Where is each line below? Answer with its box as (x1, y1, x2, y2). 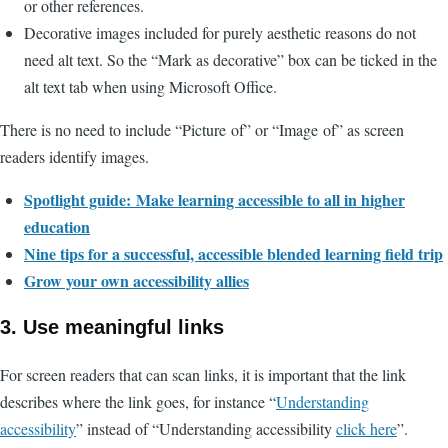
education (24, 214, 90, 238)
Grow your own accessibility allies (24, 268, 249, 292)
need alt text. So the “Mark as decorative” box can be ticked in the (24, 48, 437, 70)
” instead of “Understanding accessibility (76, 417, 336, 439)
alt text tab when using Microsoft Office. (24, 75, 277, 97)
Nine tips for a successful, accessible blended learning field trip (24, 241, 443, 265)
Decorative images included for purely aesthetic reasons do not (24, 21, 416, 43)
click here (336, 417, 397, 439)
